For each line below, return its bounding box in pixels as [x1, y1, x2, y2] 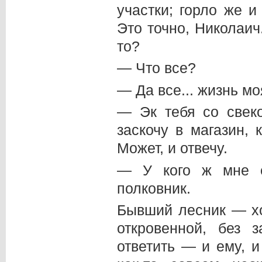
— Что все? [117, 60, 196, 77]
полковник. [117, 180, 191, 196]
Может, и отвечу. [117, 140, 227, 157]
